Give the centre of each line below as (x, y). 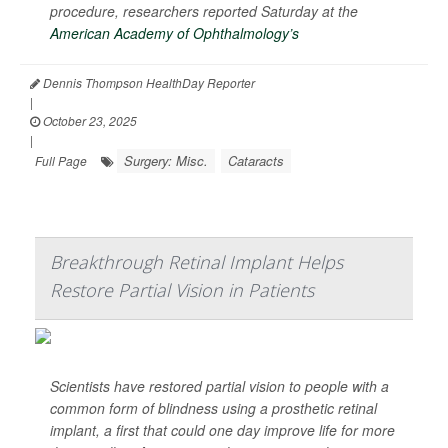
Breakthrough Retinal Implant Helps (196, 262)
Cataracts (256, 161)
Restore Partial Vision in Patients (182, 290)
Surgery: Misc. (166, 161)
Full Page (61, 161)
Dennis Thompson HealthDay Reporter (147, 83)
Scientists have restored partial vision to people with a (219, 386)
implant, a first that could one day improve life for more (222, 430)
